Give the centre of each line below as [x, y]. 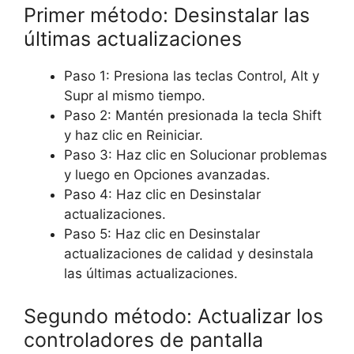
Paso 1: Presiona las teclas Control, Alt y [192, 76]
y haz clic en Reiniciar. [134, 136]
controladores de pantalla [143, 339]
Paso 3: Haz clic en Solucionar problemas [196, 155]
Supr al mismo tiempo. [135, 96]
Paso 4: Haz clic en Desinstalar [162, 195]
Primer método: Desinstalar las [167, 15]
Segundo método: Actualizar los [173, 316]
